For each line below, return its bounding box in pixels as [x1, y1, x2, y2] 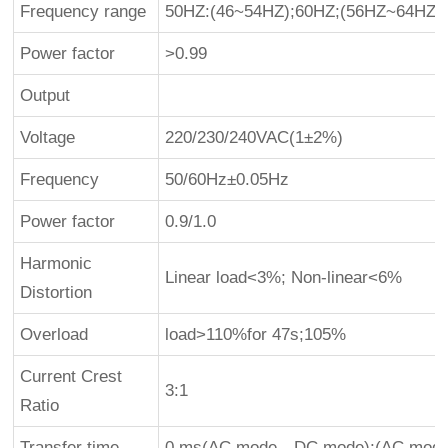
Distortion [20, 282, 93, 302]
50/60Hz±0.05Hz [165, 169, 290, 189]
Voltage [20, 127, 76, 147]
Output [20, 85, 71, 105]
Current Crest [20, 366, 123, 386]
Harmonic [20, 253, 93, 273]
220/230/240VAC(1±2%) [165, 127, 344, 147]
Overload [20, 324, 89, 344]
